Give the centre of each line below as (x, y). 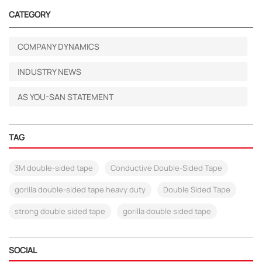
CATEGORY (30, 15)
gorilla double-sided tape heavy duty (80, 190)
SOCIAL (23, 250)
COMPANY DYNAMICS (58, 47)
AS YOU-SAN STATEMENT (65, 97)
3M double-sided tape (54, 168)
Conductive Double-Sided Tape (166, 168)
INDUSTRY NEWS (49, 72)
